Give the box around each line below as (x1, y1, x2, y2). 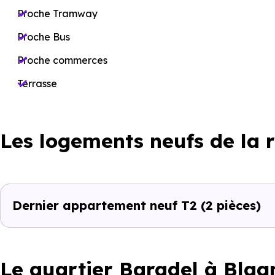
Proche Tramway (17, 7, 98, 20)
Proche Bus (17, 31, 70, 43)
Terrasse (17, 77, 57, 90)
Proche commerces (17, 54, 107, 66)
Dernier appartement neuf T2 (12, 198, 201, 213)
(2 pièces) (201, 198, 261, 213)
